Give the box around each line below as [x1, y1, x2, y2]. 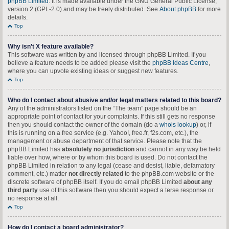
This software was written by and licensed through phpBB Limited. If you [8, 51, 206, 58]
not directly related [68, 170, 123, 177]
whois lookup [159, 121, 196, 128]
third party [8, 187, 38, 194]
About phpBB [159, 6, 196, 13]
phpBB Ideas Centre [152, 59, 209, 66]
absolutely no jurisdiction [62, 146, 134, 153]
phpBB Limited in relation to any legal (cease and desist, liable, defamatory [8, 162, 215, 169]
